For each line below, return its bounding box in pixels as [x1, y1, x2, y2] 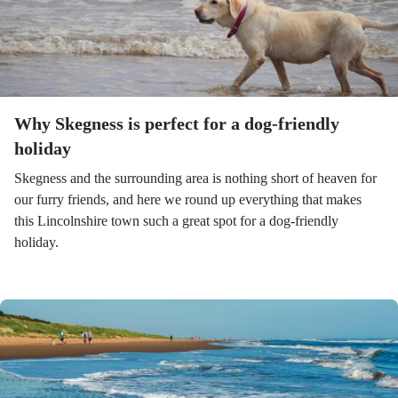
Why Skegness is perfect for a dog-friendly [14, 114, 339, 133]
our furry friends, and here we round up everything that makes [14, 192, 362, 207]
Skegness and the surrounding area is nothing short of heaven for [14, 171, 377, 186]
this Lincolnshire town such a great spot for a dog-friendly [14, 213, 338, 228]
